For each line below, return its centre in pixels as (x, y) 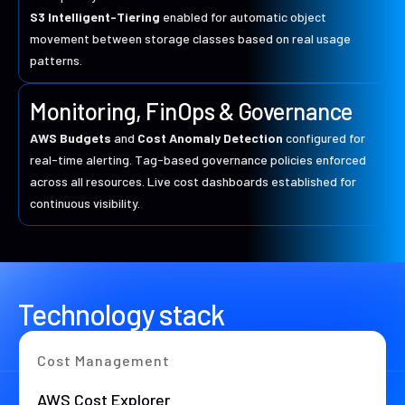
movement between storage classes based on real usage (190, 39)
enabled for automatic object (243, 17)
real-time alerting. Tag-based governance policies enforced (198, 160)
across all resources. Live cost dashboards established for (193, 182)
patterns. (56, 61)
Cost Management (104, 361)
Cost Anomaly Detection (210, 138)
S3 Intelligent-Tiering (95, 17)
